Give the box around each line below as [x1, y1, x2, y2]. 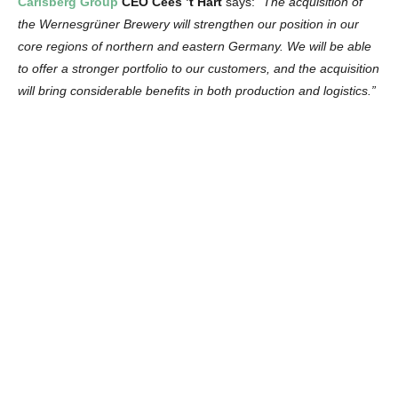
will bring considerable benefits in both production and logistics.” [18, 83, 376, 98]
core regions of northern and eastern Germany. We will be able [18, 38, 371, 53]
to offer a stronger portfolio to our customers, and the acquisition [18, 60, 379, 76]
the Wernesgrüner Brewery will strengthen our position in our [18, 16, 359, 31]
